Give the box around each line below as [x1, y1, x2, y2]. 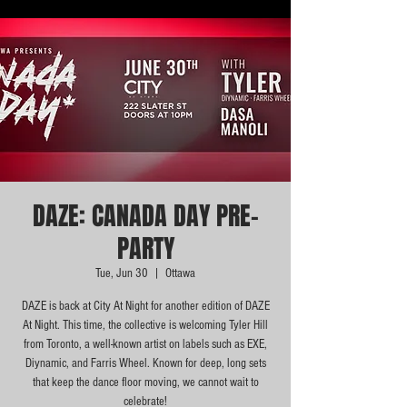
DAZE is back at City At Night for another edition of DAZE [21, 299, 270, 313]
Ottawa [165, 266, 195, 281]
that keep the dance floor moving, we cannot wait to [32, 375, 259, 390]
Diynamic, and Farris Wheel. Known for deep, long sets [25, 356, 266, 371]
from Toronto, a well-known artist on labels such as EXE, [24, 337, 267, 352]
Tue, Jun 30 [95, 266, 148, 281]
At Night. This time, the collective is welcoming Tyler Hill [23, 318, 268, 333]
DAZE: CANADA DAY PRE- [32, 197, 259, 234]
